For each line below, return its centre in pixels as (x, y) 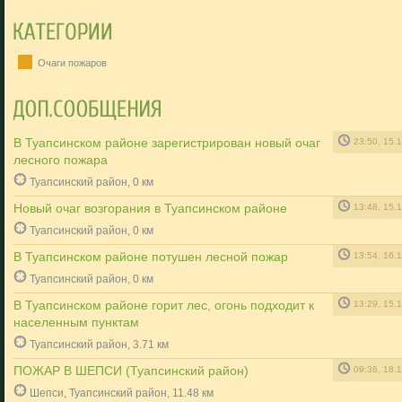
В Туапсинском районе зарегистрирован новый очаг (167, 143)
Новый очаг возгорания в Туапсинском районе (150, 208)
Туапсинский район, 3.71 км (99, 344)
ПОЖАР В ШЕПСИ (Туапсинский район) (131, 371)
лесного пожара (61, 160)
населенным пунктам (76, 322)
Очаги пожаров (71, 63)
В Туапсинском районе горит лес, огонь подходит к (164, 305)
